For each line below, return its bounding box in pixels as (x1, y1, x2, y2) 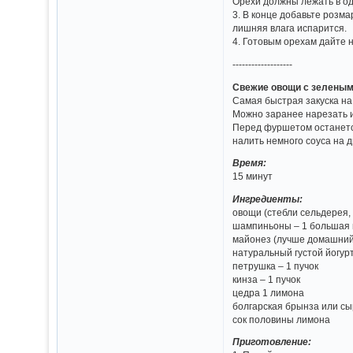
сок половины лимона (232, 314, 331, 325)
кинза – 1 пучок (232, 273, 301, 284)
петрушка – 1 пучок (232, 260, 319, 271)
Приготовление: (232, 336, 312, 347)
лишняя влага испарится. (232, 23, 347, 34)
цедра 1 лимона (232, 287, 305, 298)
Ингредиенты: (232, 193, 303, 204)
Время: (232, 158, 267, 169)
